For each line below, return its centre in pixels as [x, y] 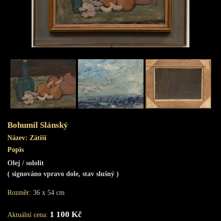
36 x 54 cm [48, 193]
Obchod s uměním [39, 89]
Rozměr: [19, 193]
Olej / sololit [26, 163]
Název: [18, 138]
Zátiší [37, 138]
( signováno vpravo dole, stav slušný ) [63, 174]
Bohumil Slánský [38, 125]
